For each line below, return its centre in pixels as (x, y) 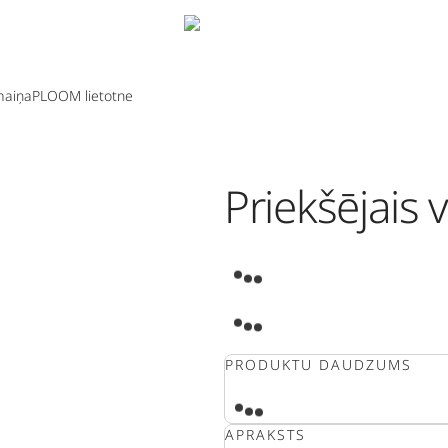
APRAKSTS (265, 434)
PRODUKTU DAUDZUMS (318, 364)
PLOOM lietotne (82, 95)
